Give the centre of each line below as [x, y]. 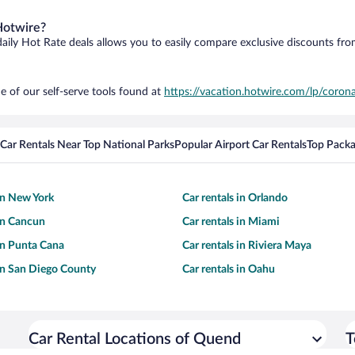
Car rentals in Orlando [235, 198]
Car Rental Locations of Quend [135, 339]
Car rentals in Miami [231, 222]
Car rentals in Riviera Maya [247, 246]
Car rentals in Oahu [229, 269]
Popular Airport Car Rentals [240, 145]
